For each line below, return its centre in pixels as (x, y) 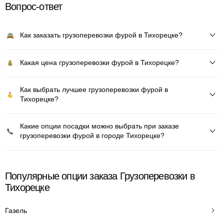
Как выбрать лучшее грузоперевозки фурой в (94, 89)
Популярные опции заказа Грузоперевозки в (100, 176)
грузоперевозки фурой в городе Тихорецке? (92, 135)
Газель (16, 210)
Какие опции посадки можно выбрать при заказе (99, 126)
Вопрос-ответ (34, 6)
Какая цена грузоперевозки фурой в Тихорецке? (99, 62)
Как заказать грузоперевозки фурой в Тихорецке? (101, 35)
